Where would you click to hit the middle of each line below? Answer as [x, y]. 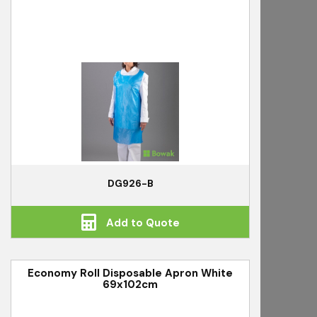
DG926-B [130, 184]
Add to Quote [141, 223]
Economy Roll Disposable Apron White [130, 273]
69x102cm [130, 285]
